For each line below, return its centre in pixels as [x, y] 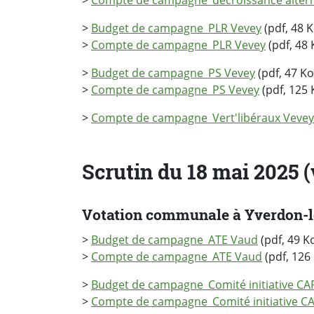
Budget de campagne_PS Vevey [173, 73]
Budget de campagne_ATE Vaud [175, 239]
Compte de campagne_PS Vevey [175, 90]
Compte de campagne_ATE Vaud [177, 256]
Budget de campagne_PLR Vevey [176, 28]
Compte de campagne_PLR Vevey [178, 45]
